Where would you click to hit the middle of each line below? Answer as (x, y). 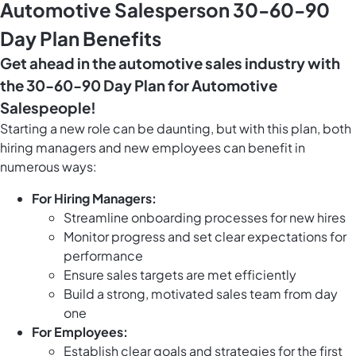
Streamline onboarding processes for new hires (205, 218)
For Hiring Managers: (94, 199)
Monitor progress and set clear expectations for (205, 237)
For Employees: (80, 332)
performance (103, 256)
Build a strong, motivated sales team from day (201, 294)
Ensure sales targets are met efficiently (180, 275)
